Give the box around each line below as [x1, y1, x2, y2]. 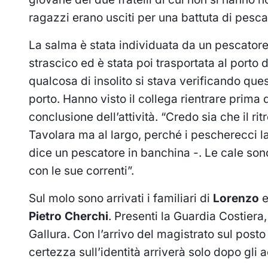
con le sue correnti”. [29, 163, 134, 178]
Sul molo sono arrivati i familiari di [29, 191, 213, 205]
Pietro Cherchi [29, 209, 108, 223]
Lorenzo [213, 191, 259, 205]
